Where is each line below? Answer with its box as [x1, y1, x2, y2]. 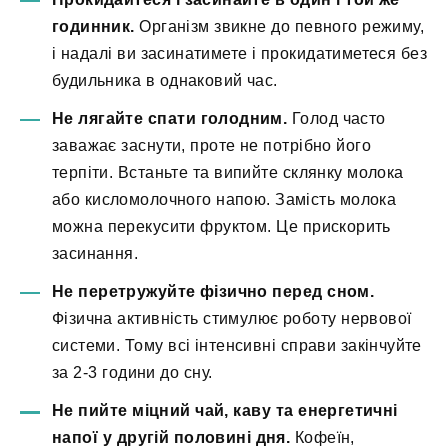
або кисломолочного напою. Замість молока [52, 190, 397, 208]
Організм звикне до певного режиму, [134, 17, 425, 35]
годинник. [52, 17, 135, 35]
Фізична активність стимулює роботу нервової [52, 310, 412, 328]
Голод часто [287, 109, 386, 127]
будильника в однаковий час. [52, 71, 278, 89]
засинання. [52, 244, 139, 262]
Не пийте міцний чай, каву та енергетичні [52, 402, 398, 420]
